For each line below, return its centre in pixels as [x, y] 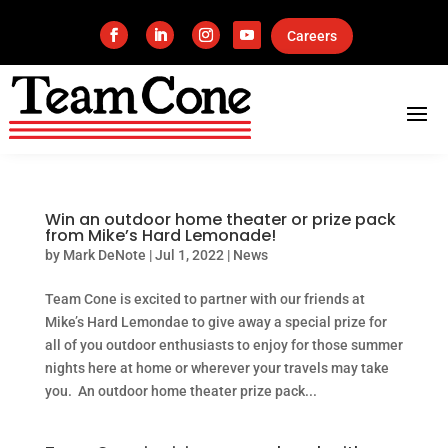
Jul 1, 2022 [189, 255]
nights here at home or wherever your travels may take [216, 368]
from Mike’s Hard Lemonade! [160, 236]
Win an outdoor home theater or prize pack [220, 220]
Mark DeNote [104, 255]
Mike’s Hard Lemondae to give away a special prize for [215, 322]
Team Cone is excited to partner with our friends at [204, 299]
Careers [311, 35]
